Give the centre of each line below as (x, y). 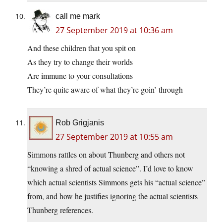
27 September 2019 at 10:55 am (114, 137)
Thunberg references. (60, 210)
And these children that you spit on (82, 48)
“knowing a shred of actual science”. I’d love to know (110, 168)
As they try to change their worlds (80, 61)
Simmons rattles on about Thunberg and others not (106, 154)
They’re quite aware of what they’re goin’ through (105, 89)
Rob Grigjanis (80, 122)
